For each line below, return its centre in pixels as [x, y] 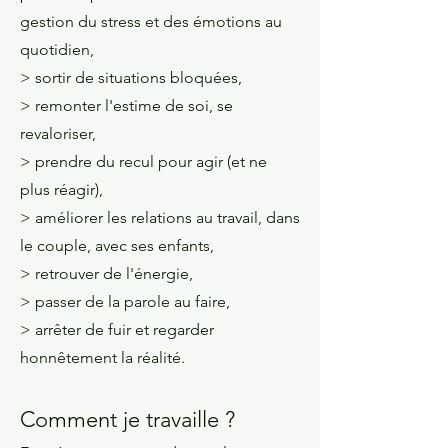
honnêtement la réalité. [102, 357]
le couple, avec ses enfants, [117, 245]
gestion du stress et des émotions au [151, 21]
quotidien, [57, 49]
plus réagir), [61, 189]
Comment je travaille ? [127, 419]
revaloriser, [58, 133]
